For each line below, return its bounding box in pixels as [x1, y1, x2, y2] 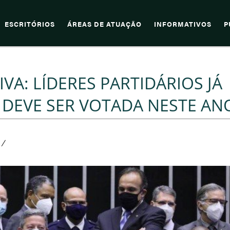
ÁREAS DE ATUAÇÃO [67, 20, 142, 29]
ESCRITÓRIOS [5, 20, 55, 29]
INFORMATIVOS [154, 20, 212, 29]
